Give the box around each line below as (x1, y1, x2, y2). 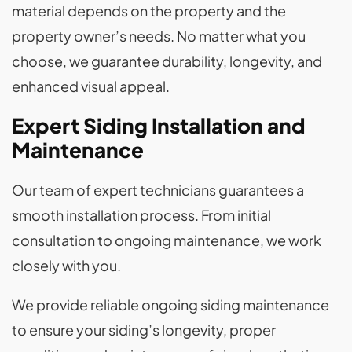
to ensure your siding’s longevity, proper (12, 321, 276, 339)
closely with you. (12, 256, 123, 275)
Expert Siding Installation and (12, 112, 306, 139)
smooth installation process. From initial (12, 206, 271, 225)
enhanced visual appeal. (12, 77, 170, 96)
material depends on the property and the (12, 2, 286, 20)
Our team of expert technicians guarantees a (12, 181, 304, 200)
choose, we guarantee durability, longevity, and (12, 52, 322, 71)
